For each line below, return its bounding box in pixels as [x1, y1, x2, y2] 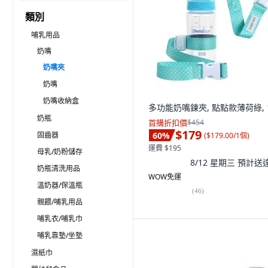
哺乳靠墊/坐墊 [37, 230, 83, 240]
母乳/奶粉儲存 [37, 147, 83, 157]
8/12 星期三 [190, 156, 237, 168]
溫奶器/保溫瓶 [37, 180, 83, 190]
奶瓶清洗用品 [37, 163, 80, 173]
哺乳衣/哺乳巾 [37, 214, 83, 224]
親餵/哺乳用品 [37, 197, 83, 207]
